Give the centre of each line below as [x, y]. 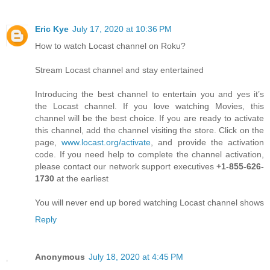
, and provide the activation [208, 142]
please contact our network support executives [126, 166]
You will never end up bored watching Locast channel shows [149, 202]
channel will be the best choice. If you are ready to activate [149, 118]
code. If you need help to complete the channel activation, [149, 154]
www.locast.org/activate [106, 142]
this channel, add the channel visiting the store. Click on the [149, 130]
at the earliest [81, 178]
